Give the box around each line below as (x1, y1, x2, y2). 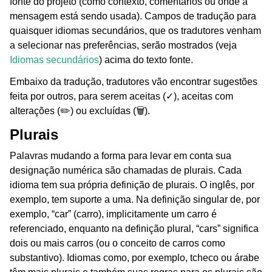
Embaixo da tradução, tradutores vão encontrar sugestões (10, 76, 257, 87)
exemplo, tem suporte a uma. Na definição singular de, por (10, 194, 260, 205)
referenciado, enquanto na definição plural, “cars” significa (10, 223, 259, 234)
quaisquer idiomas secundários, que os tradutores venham (10, 25, 261, 36)
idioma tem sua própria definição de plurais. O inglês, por (10, 180, 254, 191)
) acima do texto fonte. (99, 55, 193, 66)
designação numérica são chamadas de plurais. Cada (10, 165, 242, 176)
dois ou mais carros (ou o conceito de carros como (10, 238, 225, 249)
